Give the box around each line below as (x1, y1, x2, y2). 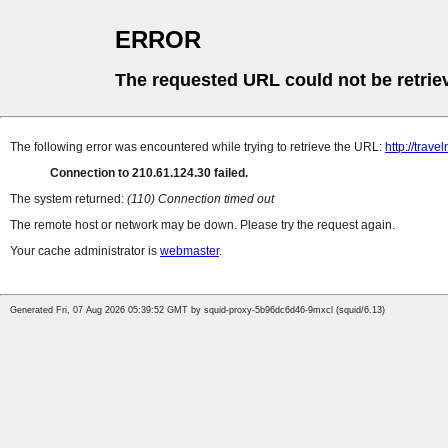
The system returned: (10, 192, 127, 207)
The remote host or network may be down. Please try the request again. (10, 218, 395, 233)
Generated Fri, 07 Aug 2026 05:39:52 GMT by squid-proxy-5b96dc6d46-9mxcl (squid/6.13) (10, 305, 385, 316)
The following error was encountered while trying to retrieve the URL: (10, 140, 385, 155)
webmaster (160, 244, 219, 259)
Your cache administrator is (10, 244, 160, 259)
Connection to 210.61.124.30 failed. (50, 166, 248, 181)
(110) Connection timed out (127, 192, 274, 207)
